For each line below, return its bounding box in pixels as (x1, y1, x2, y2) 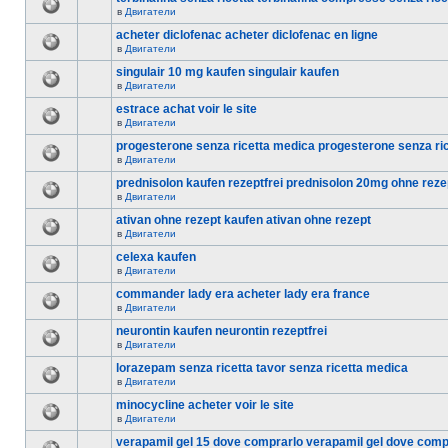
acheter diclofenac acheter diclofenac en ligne (116, 28, 378, 42)
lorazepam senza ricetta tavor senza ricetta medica (116, 361, 408, 375)
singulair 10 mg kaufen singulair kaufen (116, 65, 339, 79)
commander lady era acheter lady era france (116, 287, 370, 301)
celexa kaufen (116, 250, 196, 264)
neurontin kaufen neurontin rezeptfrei (116, 324, 327, 338)
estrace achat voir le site (116, 102, 257, 116)
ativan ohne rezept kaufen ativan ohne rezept (116, 213, 371, 227)
